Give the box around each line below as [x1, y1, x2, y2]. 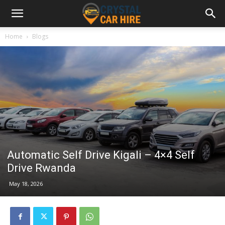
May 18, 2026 [9, 179, 43, 187]
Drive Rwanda [7, 161, 76, 174]
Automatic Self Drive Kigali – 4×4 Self [7, 148, 195, 161]
